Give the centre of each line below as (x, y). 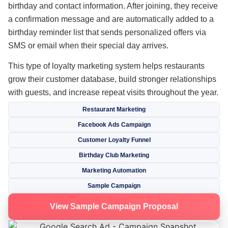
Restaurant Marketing (114, 109)
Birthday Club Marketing (114, 155)
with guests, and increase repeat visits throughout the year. (113, 93)
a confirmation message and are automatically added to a (111, 19)
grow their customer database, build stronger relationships (112, 79)
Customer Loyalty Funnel (114, 140)
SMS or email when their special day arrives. (88, 45)
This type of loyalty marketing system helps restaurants (106, 66)
